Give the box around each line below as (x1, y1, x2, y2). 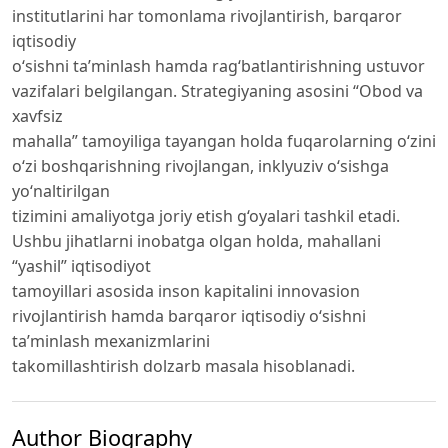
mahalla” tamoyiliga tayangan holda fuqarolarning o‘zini (12, 129, 436, 152)
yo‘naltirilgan (12, 179, 110, 202)
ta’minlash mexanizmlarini (12, 329, 210, 352)
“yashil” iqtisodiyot (12, 254, 151, 277)
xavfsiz (12, 104, 63, 127)
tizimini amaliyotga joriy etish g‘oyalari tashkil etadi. (12, 204, 400, 227)
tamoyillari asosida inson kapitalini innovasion (12, 279, 360, 302)
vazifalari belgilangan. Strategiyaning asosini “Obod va (12, 79, 423, 102)
